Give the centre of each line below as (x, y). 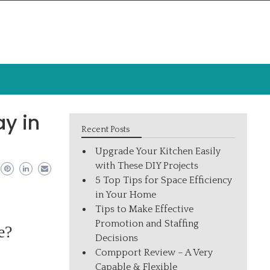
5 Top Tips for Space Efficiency (164, 180)
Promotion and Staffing (147, 224)
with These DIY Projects (147, 166)
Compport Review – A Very (154, 253)
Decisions (117, 238)
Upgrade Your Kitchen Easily (158, 151)
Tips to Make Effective (145, 209)
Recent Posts (106, 130)
